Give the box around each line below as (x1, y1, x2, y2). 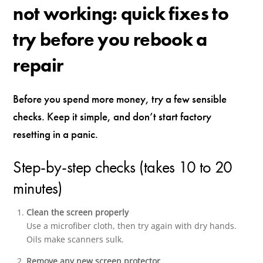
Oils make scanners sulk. (26, 234, 124, 245)
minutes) (13, 177, 62, 198)
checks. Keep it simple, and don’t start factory (13, 109, 212, 124)
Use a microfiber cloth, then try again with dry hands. (26, 220, 237, 232)
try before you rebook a (13, 28, 207, 52)
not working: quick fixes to (13, 2, 229, 26)
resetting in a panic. (13, 127, 99, 142)
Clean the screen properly (26, 207, 129, 218)
